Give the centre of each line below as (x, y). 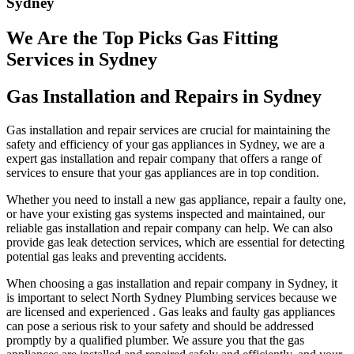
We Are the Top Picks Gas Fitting (142, 38)
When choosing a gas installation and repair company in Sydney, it (172, 284)
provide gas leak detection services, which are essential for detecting (175, 243)
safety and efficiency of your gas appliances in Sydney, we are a (166, 145)
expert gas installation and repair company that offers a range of (164, 159)
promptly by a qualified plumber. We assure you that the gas (155, 341)
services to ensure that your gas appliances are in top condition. (163, 173)
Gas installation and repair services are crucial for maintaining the (168, 130)
